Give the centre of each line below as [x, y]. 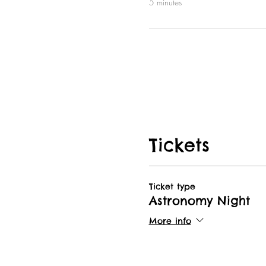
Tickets [179, 145]
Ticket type [172, 186]
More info [170, 221]
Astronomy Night [199, 200]
